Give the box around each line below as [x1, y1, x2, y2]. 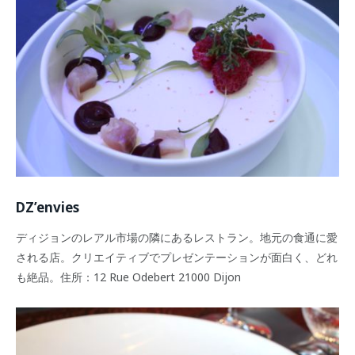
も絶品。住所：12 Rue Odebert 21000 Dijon [16, 269, 241, 284]
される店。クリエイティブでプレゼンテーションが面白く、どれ [16, 249, 338, 265]
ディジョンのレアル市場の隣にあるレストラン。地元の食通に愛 [16, 229, 338, 245]
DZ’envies [16, 197, 79, 216]
